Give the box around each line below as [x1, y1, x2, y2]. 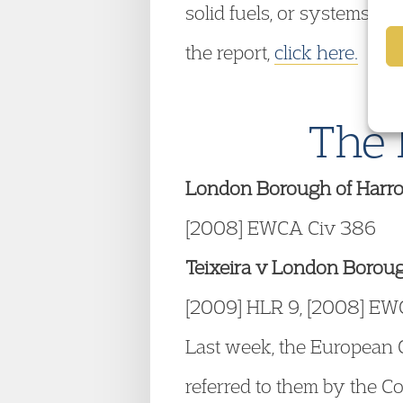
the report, [185, 40, 274, 64]
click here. [274, 40, 358, 64]
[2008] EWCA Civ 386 [185, 216, 376, 239]
